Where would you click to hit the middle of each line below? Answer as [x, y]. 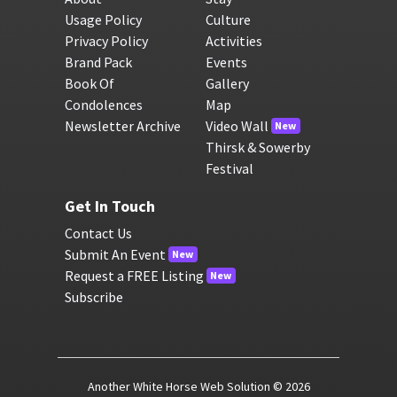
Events [226, 62]
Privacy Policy [106, 40]
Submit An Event [115, 254]
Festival [229, 168]
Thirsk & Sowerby [257, 147]
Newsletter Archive [122, 125]
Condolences [103, 104]
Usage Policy [103, 19]
